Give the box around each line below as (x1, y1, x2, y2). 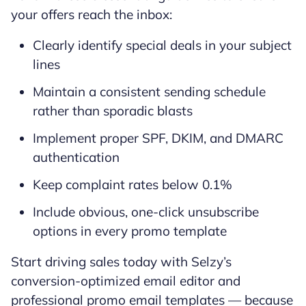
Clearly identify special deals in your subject (33, 36, 292, 53)
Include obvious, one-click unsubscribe (33, 203, 259, 220)
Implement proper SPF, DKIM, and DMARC (33, 129, 283, 146)
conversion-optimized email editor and (11, 272, 240, 289)
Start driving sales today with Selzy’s (11, 253, 232, 270)
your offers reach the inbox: (11, 5, 172, 23)
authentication (33, 148, 120, 165)
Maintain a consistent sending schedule (33, 83, 266, 100)
